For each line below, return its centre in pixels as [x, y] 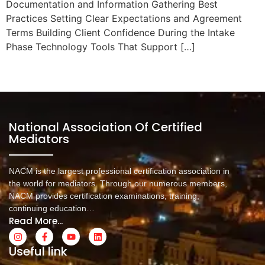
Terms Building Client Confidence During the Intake [120, 33]
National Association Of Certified [106, 127]
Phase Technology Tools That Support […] [101, 47]
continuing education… [52, 208]
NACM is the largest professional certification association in [119, 171]
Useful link [38, 251]
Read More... [36, 221]
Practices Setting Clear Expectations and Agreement [124, 18]
